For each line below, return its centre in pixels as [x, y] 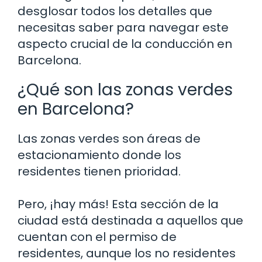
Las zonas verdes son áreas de [109, 138]
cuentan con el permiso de [97, 237]
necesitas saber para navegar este [123, 27]
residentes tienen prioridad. [99, 171]
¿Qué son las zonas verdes [125, 89]
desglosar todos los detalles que [115, 11]
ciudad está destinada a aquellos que [130, 220]
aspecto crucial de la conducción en [125, 44]
